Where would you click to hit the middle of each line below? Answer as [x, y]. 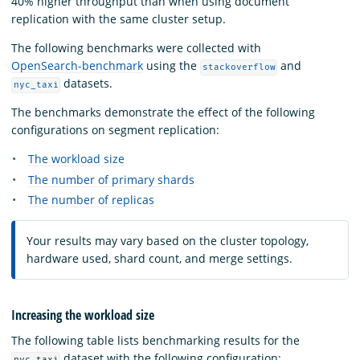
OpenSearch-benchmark [77, 66]
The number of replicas [91, 200]
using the [172, 66]
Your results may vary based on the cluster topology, [168, 241]
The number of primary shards [111, 179]
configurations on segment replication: [115, 130]
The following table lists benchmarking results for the [155, 341]
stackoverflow [239, 67]
